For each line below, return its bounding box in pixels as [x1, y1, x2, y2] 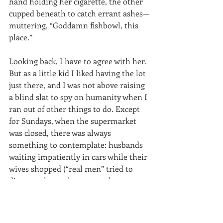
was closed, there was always [9, 127, 113, 138]
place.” [9, 31, 36, 42]
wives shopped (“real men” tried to [9, 163, 135, 174]
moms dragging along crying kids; [9, 211, 132, 222]
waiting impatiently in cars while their [9, 151, 149, 162]
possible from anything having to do [9, 187, 141, 198]
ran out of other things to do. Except [9, 103, 142, 114]
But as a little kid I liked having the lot [9, 67, 148, 78]
